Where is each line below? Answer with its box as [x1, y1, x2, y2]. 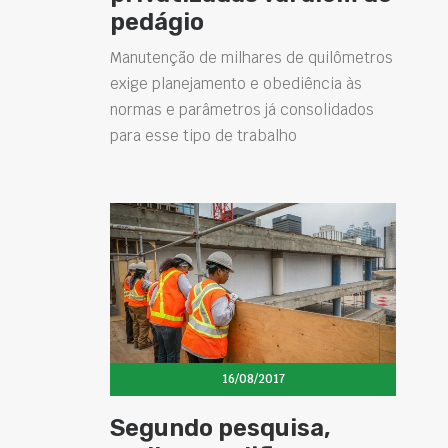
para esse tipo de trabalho [110, 125, 297, 145]
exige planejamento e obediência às [110, 73, 362, 93]
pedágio [110, 7, 204, 36]
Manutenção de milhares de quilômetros [110, 47, 393, 67]
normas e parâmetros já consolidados [110, 99, 374, 119]
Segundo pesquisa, [110, 413, 331, 442]
